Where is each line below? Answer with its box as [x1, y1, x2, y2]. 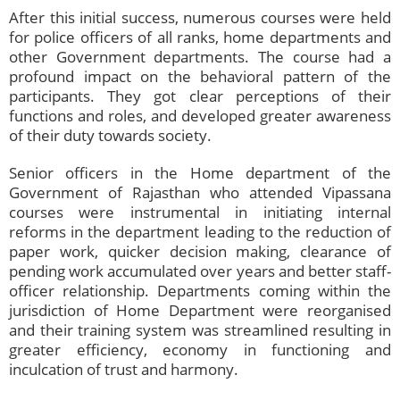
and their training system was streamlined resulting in [9, 320, 391, 341]
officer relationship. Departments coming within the [9, 280, 391, 302]
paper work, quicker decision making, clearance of [9, 241, 391, 262]
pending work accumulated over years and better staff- [9, 261, 391, 282]
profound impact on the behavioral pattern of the [9, 66, 391, 87]
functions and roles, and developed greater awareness [9, 105, 391, 127]
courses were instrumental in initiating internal [9, 202, 391, 223]
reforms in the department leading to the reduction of [9, 221, 391, 243]
